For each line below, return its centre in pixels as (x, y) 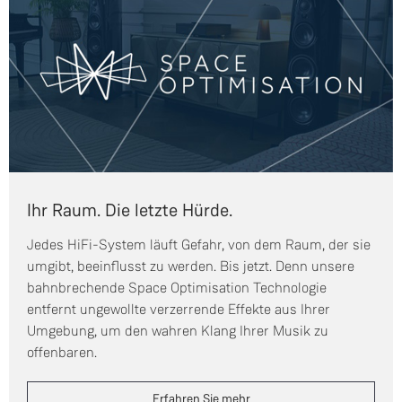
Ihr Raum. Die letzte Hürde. (130, 210)
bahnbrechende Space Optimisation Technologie (177, 288)
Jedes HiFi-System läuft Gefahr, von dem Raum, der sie (199, 245)
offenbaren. (62, 353)
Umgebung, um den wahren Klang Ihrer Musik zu (178, 331)
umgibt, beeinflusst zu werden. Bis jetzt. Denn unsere (191, 267)
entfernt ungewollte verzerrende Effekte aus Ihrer (179, 310)
